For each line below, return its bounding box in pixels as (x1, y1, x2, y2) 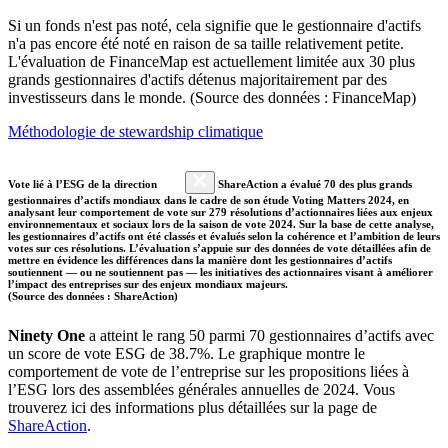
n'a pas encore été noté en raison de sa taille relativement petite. (8, 34, 404, 52)
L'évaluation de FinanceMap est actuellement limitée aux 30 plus (8, 52, 415, 70)
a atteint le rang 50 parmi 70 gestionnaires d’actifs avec (85, 326, 434, 344)
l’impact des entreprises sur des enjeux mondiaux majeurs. (8, 277, 288, 290)
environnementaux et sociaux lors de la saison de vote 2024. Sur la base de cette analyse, (8, 217, 434, 230)
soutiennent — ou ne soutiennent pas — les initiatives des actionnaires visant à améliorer (8, 265, 433, 278)
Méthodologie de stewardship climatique (8, 122, 263, 140)
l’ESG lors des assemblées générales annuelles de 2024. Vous (8, 380, 395, 398)
